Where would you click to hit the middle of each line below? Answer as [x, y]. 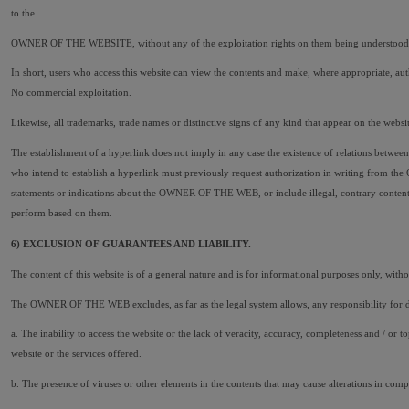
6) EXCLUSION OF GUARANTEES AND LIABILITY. [131, 244]
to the [23, 12]
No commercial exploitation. [71, 93]
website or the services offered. [76, 354]
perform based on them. [62, 212]
